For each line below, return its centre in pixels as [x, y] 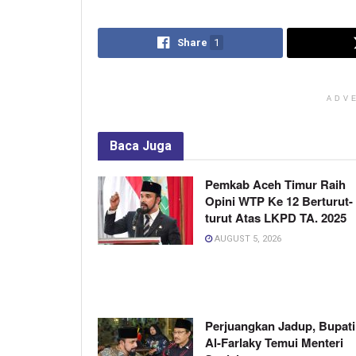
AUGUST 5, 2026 [247, 239]
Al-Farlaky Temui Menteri [274, 343]
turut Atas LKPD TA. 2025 [276, 218]
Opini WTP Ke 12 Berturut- [279, 201]
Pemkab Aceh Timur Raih [275, 185]
